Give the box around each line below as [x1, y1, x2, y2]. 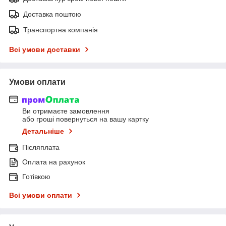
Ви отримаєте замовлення [22, 107, 109, 116]
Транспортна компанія [23, 25, 98, 34]
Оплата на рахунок [22, 158, 85, 166]
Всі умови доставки [9, 45, 80, 53]
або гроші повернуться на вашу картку [22, 115, 149, 124]
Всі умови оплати [9, 191, 72, 200]
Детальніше [22, 127, 64, 136]
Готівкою [22, 173, 50, 181]
